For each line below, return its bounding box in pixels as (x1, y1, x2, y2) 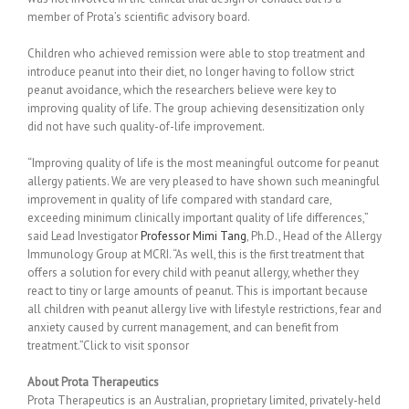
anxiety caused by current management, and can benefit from (27, 319, 339, 335)
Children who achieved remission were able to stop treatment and (27, 45, 365, 61)
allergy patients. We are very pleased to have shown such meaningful (27, 173, 380, 189)
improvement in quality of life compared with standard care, (27, 191, 331, 207)
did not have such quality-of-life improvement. (27, 118, 265, 134)
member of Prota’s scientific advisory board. (27, 8, 250, 25)
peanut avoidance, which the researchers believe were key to (27, 81, 337, 98)
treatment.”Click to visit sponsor (27, 337, 192, 353)
